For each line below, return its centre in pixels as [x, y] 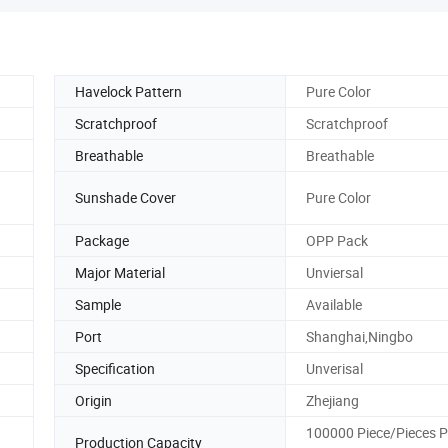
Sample [98, 304]
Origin [93, 400]
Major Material [120, 272]
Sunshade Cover [125, 198]
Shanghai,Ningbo [359, 336]
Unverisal [334, 368]
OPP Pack [337, 240]
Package [102, 240]
